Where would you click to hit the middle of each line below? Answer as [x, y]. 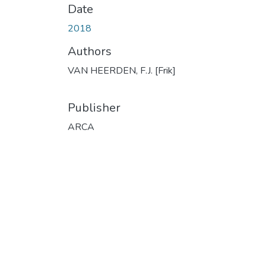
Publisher [94, 107]
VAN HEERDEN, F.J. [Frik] [122, 70]
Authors [90, 51]
